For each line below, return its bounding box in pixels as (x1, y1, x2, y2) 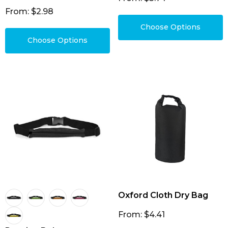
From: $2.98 (5, 7, 53, 16)
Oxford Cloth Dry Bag (118, 190, 208, 200)
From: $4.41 (118, 210, 165, 219)
